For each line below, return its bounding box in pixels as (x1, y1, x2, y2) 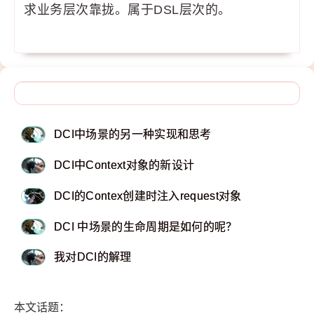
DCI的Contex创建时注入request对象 (54, 189, 242, 202)
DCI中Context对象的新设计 (54, 159, 195, 172)
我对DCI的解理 (54, 251, 132, 264)
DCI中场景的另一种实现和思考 (54, 128, 212, 141)
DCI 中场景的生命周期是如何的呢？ (54, 220, 238, 233)
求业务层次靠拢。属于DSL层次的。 (24, 3, 231, 17)
